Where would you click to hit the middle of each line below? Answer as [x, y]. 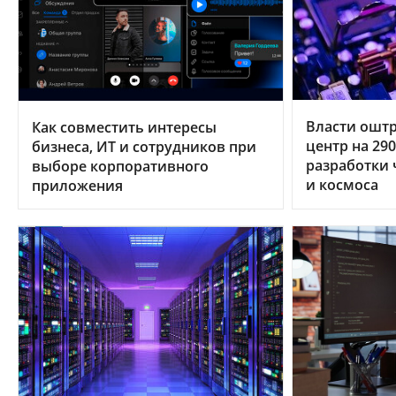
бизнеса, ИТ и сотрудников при [144, 146]
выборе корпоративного [120, 166]
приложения [77, 185]
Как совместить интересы [124, 127]
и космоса [342, 184]
